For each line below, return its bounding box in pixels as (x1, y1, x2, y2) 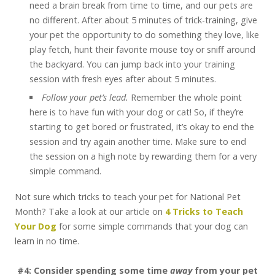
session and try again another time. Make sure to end (29, 136, 246, 147)
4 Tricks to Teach (165, 206, 243, 217)
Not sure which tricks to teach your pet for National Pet (15, 191, 241, 203)
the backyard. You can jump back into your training (29, 58, 235, 70)
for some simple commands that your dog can (56, 220, 248, 232)
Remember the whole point (131, 91, 242, 103)
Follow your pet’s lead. (42, 91, 131, 103)
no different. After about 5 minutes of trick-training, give (29, 14, 257, 26)
